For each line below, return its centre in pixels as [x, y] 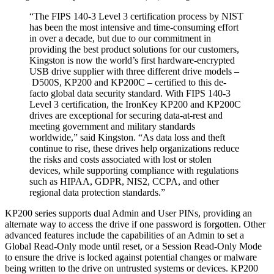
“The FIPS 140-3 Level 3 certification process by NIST [136, 17]
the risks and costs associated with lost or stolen [120, 160]
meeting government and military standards [112, 127]
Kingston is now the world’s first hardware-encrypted [132, 61]
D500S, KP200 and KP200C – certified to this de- [128, 83]
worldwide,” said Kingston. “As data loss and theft [127, 138]
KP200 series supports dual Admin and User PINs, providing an [128, 213]
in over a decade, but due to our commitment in [120, 39]
